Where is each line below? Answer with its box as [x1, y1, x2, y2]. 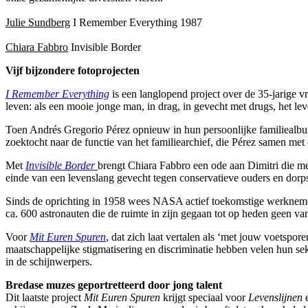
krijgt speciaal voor [160, 291, 248, 303]
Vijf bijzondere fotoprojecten [5, 64, 140, 76]
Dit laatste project [5, 291, 84, 303]
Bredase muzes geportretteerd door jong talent [5, 278, 222, 291]
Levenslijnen [248, 291, 302, 303]
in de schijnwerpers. [5, 255, 92, 267]
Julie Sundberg [5, 16, 70, 28]
